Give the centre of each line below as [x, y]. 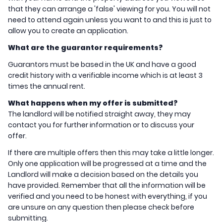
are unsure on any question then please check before [101, 207]
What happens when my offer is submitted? [93, 103]
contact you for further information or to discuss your [101, 125]
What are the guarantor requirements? [85, 48]
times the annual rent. [47, 86]
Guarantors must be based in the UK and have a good [102, 65]
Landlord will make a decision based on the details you [103, 175]
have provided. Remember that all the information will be [107, 186]
